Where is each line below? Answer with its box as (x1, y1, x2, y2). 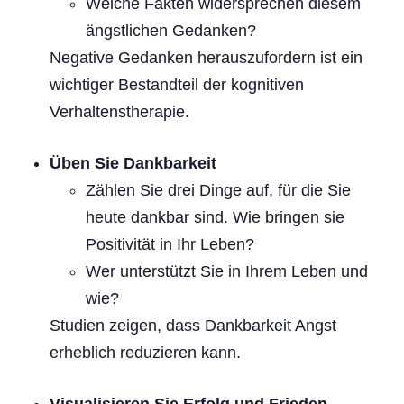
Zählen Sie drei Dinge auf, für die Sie (86, 180, 351, 199)
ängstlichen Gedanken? (86, 21, 256, 40)
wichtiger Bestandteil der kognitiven (50, 75, 304, 94)
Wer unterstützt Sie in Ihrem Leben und (86, 262, 368, 280)
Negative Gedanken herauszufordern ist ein (50, 48, 363, 67)
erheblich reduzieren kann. (50, 343, 241, 362)
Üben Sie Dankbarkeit (50, 153, 216, 172)
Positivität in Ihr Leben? (86, 234, 254, 253)
